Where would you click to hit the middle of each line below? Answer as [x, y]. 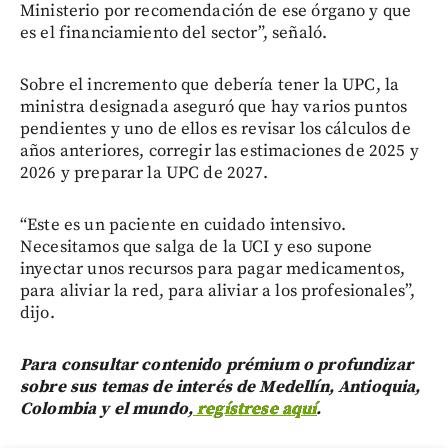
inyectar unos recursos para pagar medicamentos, [213, 268]
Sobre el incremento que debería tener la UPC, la [210, 84]
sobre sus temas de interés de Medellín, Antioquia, [220, 386]
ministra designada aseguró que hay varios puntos [214, 106]
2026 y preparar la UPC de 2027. [144, 172]
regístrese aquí [257, 408]
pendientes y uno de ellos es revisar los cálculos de [215, 128]
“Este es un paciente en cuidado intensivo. [183, 224]
